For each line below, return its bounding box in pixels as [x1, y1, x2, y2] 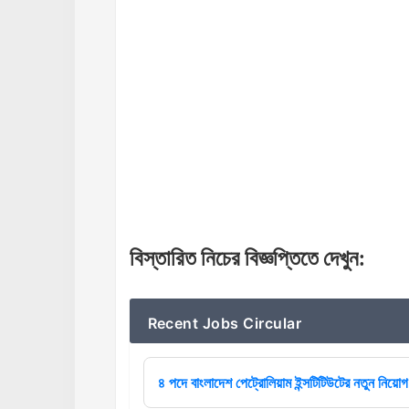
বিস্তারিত [129, 246, 196, 270]
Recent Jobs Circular [147, 314, 302, 332]
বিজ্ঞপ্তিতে [244, 246, 319, 270]
